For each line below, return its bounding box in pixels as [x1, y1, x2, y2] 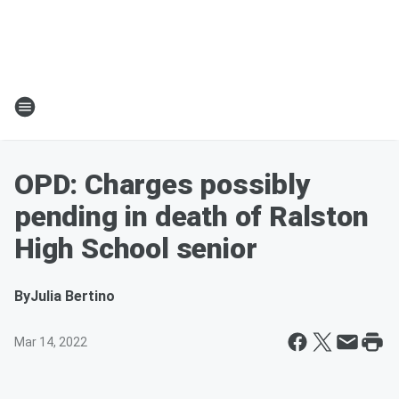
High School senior [14, 232, 257, 265]
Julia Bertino [30, 288, 115, 305]
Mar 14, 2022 [14, 335, 87, 349]
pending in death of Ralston [14, 199, 369, 233]
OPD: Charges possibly [14, 167, 311, 201]
